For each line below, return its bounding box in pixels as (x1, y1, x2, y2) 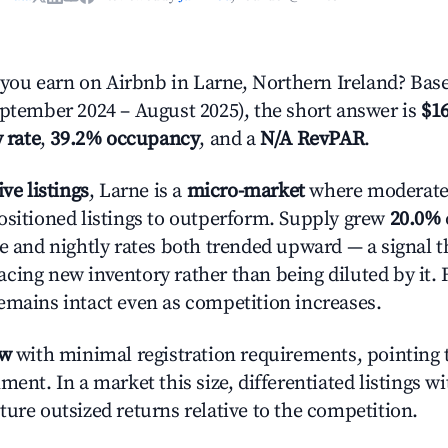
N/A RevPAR (260, 127, 365, 152)
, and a (199, 127, 261, 152)
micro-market (186, 179, 305, 204)
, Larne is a (88, 179, 187, 204)
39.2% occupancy (50, 127, 200, 152)
